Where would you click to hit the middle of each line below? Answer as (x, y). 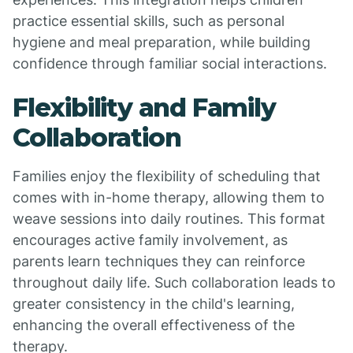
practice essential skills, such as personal (149, 21)
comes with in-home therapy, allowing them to (169, 197)
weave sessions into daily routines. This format (169, 219)
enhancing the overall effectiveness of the (154, 325)
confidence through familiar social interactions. (170, 63)
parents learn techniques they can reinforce (159, 261)
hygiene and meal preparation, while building (162, 42)
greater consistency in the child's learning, (154, 304)
